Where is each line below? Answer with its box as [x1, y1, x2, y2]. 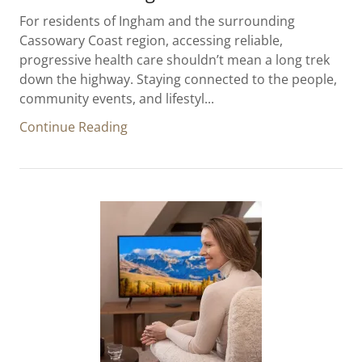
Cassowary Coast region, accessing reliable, [19, 32, 283, 49]
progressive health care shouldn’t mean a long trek [19, 51, 330, 69]
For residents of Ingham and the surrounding [19, 12, 295, 30]
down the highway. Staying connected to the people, [19, 70, 337, 88]
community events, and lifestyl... [19, 90, 214, 107]
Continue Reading [19, 118, 128, 136]
